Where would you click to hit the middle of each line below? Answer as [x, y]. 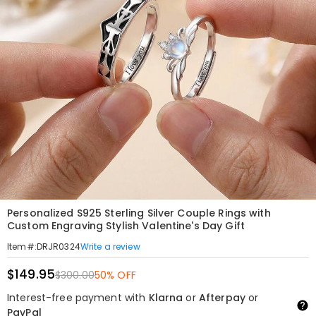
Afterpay [222, 298]
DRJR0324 [58, 247]
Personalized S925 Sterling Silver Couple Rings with [139, 213]
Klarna [166, 298]
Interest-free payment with [78, 298]
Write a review [110, 246]
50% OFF [115, 275]
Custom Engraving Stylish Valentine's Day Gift [126, 226]
